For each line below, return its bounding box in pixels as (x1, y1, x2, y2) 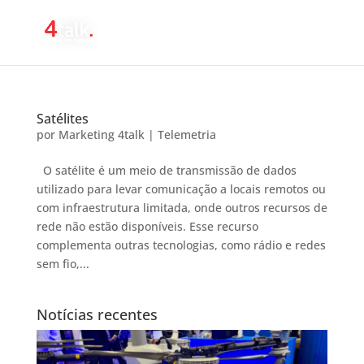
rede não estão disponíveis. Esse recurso (36, 219, 258, 234)
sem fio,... (36, 256, 89, 271)
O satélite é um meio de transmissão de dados (36, 162, 297, 178)
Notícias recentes (36, 305, 158, 324)
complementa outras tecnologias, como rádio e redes (36, 237, 326, 253)
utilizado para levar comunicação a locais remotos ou (36, 181, 326, 197)
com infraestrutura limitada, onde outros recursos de (36, 200, 327, 215)
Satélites (36, 110, 89, 128)
